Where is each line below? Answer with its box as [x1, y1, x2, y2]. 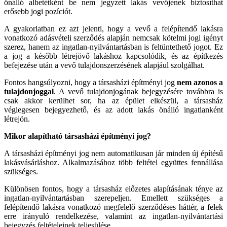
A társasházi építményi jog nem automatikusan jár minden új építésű [4, 148, 223, 158]
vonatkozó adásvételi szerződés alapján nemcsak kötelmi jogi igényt [4, 33, 223, 42]
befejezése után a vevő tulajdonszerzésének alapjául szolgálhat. [4, 60, 205, 69]
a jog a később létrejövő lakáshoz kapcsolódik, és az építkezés [4, 51, 223, 60]
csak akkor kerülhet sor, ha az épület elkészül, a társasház [4, 96, 223, 105]
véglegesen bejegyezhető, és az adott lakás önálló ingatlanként [4, 105, 223, 114]
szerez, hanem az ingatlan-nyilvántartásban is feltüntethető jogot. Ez [4, 42, 223, 51]
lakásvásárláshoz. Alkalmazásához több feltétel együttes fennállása [4, 158, 223, 167]
